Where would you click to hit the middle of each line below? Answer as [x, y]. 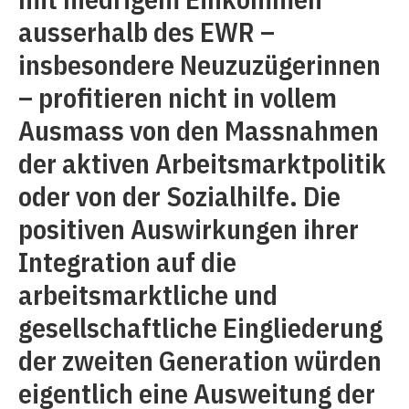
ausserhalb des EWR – [147, 31]
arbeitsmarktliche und [148, 294]
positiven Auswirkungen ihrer [189, 229]
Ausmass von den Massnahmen [199, 130]
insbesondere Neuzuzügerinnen [199, 64]
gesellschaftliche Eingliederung [200, 327]
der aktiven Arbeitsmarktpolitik [202, 163]
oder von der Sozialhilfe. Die [179, 196]
